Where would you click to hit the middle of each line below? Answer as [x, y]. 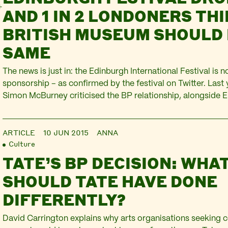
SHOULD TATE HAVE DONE [110, 181]
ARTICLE [19, 132]
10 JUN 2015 [66, 132]
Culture [22, 144]
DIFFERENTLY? [64, 199]
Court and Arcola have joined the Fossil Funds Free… [103, 120]
